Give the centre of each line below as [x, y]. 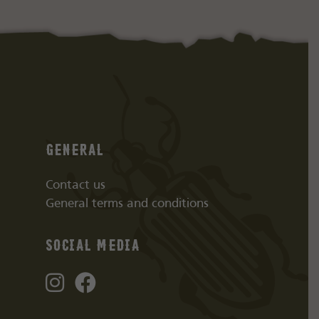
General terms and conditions [127, 204]
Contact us [75, 185]
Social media [92, 244]
